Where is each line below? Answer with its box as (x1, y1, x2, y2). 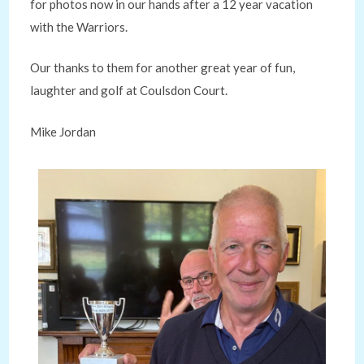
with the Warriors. (30, 19, 128, 34)
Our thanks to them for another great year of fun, (30, 60, 296, 75)
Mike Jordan (30, 123, 97, 139)
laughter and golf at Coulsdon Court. (30, 83, 228, 97)
